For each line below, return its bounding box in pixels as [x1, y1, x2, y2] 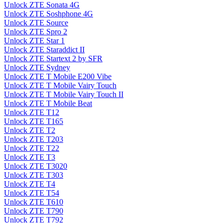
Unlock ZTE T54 [4, 189, 59, 198]
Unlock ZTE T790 [4, 207, 63, 216]
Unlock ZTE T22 [4, 144, 59, 153]
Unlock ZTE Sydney [4, 63, 70, 72]
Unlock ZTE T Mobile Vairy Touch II [4, 90, 123, 99]
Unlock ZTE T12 [4, 108, 59, 117]
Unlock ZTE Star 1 [4, 36, 65, 45]
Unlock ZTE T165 [4, 117, 63, 126]
